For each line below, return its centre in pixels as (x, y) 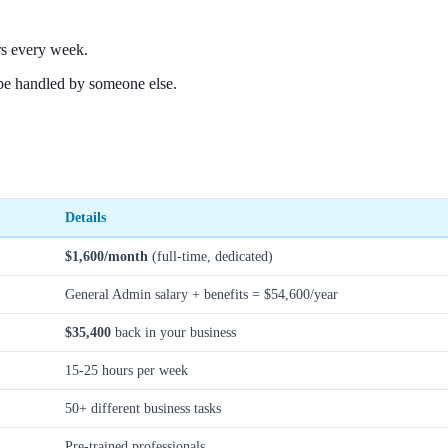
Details (85, 216)
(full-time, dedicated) (210, 255)
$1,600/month (106, 255)
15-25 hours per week (126, 369)
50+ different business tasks (143, 407)
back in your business (173, 331)
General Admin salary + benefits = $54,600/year (201, 293)
